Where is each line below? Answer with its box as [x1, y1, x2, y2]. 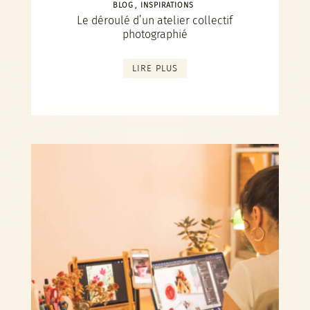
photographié [122, 28, 188, 41]
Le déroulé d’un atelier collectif [77, 14, 233, 27]
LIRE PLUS [131, 63, 178, 73]
